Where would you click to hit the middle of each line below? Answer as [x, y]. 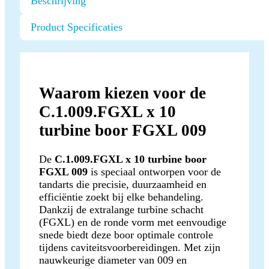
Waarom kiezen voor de [122, 93]
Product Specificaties [77, 27]
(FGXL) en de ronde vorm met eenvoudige [133, 222]
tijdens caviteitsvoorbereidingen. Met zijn [130, 247]
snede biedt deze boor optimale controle [126, 234]
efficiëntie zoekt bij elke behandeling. [121, 197]
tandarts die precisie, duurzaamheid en [123, 184]
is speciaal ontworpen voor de [154, 171]
